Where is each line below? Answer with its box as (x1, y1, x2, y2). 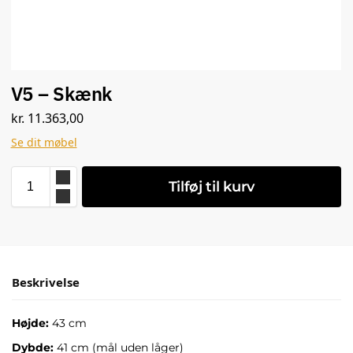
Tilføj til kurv (168, 178, 255, 196)
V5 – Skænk (10, 80, 113, 106)
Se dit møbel (10, 135, 77, 150)
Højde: (12, 316, 49, 331)
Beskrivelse (12, 274, 80, 291)
